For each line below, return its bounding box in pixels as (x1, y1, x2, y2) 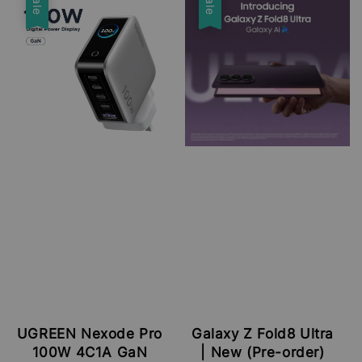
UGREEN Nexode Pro (16, 325, 163, 342)
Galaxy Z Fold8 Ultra (191, 325, 334, 342)
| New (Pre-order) (200, 343, 325, 360)
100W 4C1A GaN (32, 343, 148, 360)
